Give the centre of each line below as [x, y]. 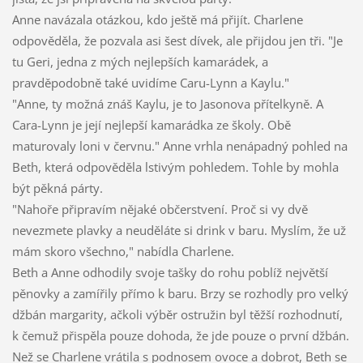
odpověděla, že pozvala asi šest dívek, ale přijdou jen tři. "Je [177, 41]
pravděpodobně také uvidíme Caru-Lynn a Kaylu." [150, 83]
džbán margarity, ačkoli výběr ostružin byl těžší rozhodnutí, [177, 315]
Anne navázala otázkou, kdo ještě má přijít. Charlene [157, 20]
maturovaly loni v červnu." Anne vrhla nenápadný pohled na [179, 146]
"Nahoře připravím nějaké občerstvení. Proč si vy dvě [160, 209]
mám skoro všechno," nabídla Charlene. [123, 252]
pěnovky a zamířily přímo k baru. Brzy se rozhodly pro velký [180, 294]
